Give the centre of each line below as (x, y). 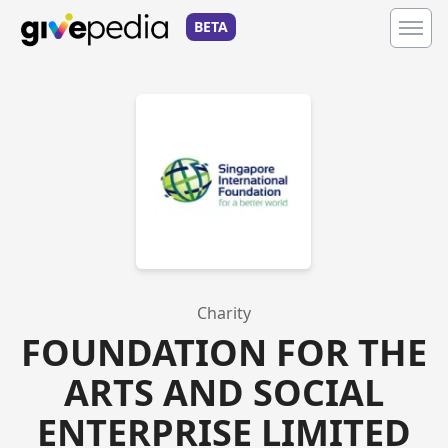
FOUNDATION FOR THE (223, 352)
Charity (223, 313)
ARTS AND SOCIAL (223, 392)
